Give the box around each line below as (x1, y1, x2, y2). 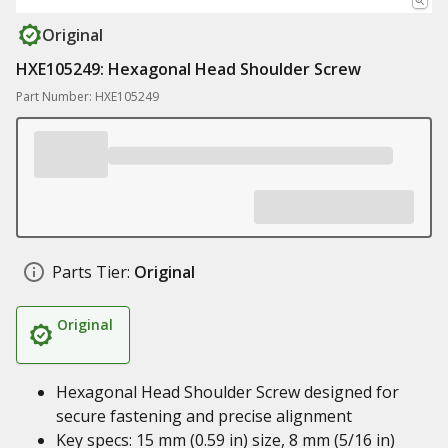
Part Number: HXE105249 (16, 88, 159, 105)
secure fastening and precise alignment (56, 405, 352, 427)
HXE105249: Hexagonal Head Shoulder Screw (16, 58, 361, 80)
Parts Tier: (52, 261, 130, 283)
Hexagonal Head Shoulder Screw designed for (56, 381, 399, 403)
